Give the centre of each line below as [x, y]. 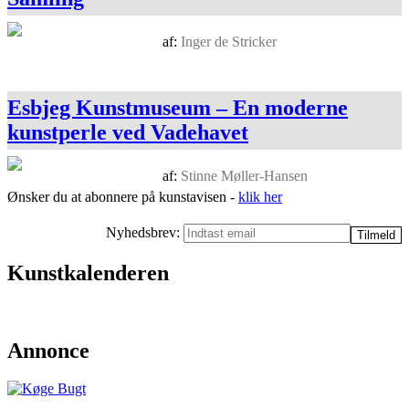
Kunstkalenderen [88, 273]
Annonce [48, 350]
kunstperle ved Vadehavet [128, 132]
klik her [260, 196]
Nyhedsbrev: [145, 232]
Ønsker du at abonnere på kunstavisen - [123, 196]
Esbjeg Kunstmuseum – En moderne [178, 107]
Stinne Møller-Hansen [244, 175]
